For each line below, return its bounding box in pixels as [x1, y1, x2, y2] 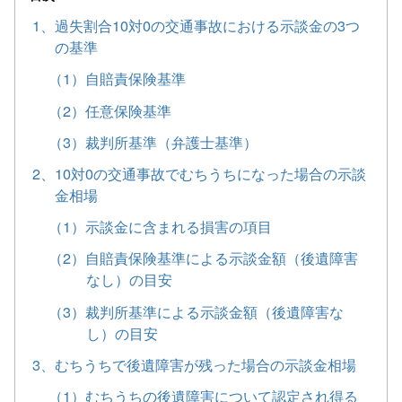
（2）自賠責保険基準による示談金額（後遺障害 [48, 247, 359, 269]
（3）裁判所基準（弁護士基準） [48, 130, 258, 153]
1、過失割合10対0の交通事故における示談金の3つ [32, 14, 361, 37]
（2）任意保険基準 [48, 99, 172, 121]
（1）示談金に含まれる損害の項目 [48, 215, 273, 238]
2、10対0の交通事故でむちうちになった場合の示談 [32, 162, 367, 184]
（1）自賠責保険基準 [48, 67, 187, 90]
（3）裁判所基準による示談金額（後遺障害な [48, 300, 345, 322]
